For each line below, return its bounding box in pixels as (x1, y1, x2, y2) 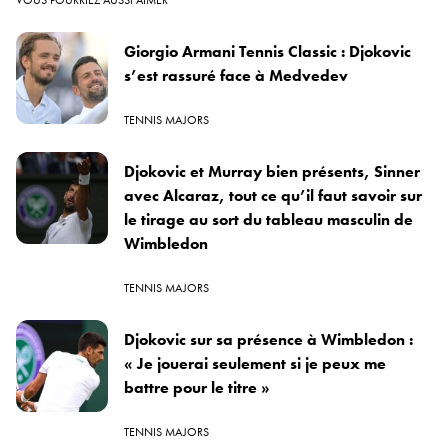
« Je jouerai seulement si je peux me (124, 352, 386, 374)
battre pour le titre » (124, 376, 270, 398)
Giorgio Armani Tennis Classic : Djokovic (124, 40, 411, 62)
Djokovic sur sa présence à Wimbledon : (124, 328, 413, 350)
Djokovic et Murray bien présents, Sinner (124, 160, 420, 182)
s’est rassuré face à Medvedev (124, 64, 348, 86)
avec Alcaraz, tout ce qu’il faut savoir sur (124, 184, 422, 206)
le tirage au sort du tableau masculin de (124, 208, 413, 230)
